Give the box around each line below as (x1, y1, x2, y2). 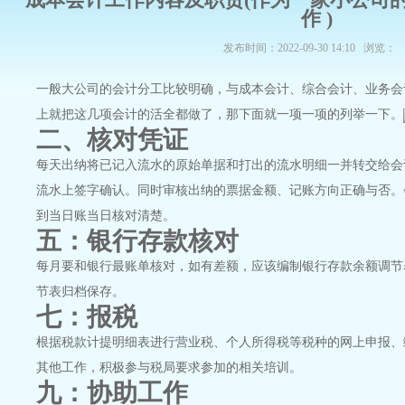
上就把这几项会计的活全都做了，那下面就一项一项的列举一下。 (36, 108, 403, 121)
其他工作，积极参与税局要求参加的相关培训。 (36, 361, 302, 374)
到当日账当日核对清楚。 (36, 209, 175, 222)
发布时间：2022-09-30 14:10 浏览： (223, 42, 396, 54)
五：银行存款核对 (36, 227, 239, 255)
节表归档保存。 (36, 285, 125, 298)
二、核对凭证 (36, 126, 188, 154)
